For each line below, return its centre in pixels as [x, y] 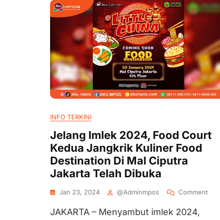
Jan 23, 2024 [80, 192]
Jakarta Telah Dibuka [106, 173]
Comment [193, 192]
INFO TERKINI [71, 117]
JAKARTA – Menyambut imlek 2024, [125, 212]
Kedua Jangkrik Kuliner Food [126, 148]
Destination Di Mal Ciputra [119, 161]
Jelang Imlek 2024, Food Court [131, 135]
